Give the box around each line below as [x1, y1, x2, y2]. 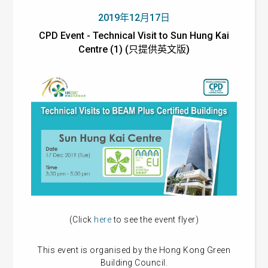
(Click [69, 215, 95, 225]
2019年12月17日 [98, 12, 170, 23]
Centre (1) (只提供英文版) [78, 44, 190, 55]
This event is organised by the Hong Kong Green [37, 245, 231, 255]
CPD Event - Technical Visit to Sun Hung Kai [38, 30, 229, 41]
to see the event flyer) [111, 215, 199, 225]
